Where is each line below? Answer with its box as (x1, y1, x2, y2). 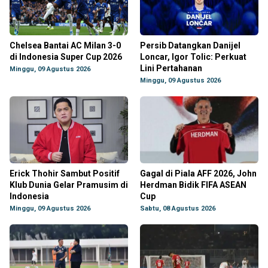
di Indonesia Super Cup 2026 (10, 52, 122, 62)
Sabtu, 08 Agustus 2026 (140, 205, 215, 212)
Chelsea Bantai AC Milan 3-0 (10, 41, 121, 50)
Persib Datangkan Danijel (140, 41, 240, 50)
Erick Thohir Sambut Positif (10, 169, 120, 178)
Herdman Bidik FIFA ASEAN (140, 180, 246, 190)
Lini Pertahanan (140, 63, 202, 73)
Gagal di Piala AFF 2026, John (140, 169, 257, 178)
